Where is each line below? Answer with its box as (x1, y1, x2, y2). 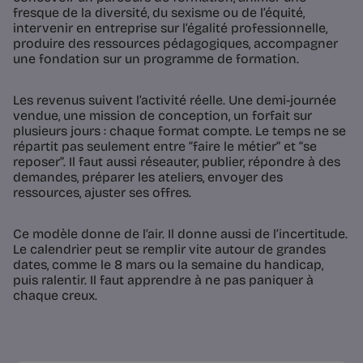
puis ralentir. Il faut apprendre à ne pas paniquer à (13, 272, 314, 288)
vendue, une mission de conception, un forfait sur (13, 108, 312, 124)
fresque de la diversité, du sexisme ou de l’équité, (13, 5, 305, 21)
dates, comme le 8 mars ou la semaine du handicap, (13, 257, 323, 273)
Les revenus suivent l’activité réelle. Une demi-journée (13, 92, 336, 109)
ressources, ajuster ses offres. (13, 185, 191, 201)
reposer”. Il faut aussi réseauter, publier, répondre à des (13, 154, 340, 170)
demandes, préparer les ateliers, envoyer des (13, 169, 283, 186)
